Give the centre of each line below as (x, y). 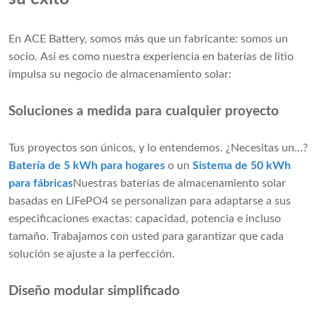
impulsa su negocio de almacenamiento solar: (120, 75)
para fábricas (41, 184)
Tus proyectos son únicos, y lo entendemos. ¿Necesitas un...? (158, 148)
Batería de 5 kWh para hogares (87, 166)
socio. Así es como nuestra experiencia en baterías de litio (151, 57)
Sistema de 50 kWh (242, 166)
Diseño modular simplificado (94, 292)
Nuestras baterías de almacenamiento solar (179, 184)
